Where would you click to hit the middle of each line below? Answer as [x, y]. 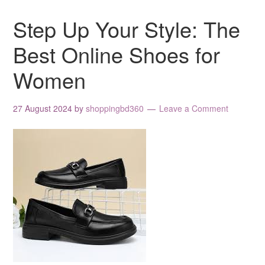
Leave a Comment [194, 108]
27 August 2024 [43, 108]
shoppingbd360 [115, 108]
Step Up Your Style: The [127, 28]
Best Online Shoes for [117, 54]
